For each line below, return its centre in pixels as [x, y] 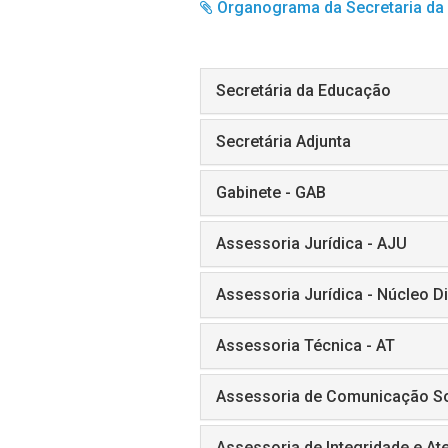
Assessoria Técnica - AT [305, 345]
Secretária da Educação [303, 90]
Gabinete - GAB [270, 192]
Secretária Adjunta [283, 141]
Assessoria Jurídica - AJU [311, 243]
